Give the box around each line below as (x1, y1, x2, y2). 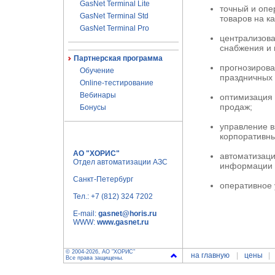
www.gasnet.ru (97, 218, 149, 227)
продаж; (220, 102, 252, 112)
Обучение (79, 66, 114, 75)
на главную (190, 251, 230, 260)
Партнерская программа (73, 54, 163, 63)
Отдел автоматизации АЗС (73, 158, 168, 166)
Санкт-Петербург (73, 175, 133, 184)
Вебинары (79, 91, 116, 99)
